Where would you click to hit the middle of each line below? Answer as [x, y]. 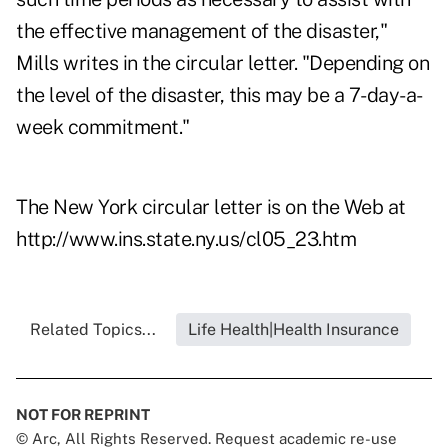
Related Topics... [92, 330]
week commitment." [103, 127]
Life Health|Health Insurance [293, 330]
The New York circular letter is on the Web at [211, 207]
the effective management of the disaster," [201, 31]
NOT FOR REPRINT [83, 415]
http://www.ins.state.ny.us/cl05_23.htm [186, 239]
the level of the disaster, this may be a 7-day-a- [219, 95]
